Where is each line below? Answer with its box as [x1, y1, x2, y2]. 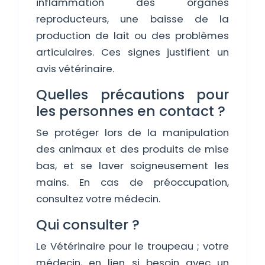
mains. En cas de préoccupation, [36, 175, 229, 189]
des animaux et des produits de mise [36, 142, 229, 156]
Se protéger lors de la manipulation [36, 125, 229, 140]
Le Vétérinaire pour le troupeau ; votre [36, 239, 229, 253]
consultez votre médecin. [36, 192, 160, 206]
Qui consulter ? [36, 215, 140, 234]
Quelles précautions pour [36, 85, 229, 104]
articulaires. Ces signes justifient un [36, 45, 229, 59]
